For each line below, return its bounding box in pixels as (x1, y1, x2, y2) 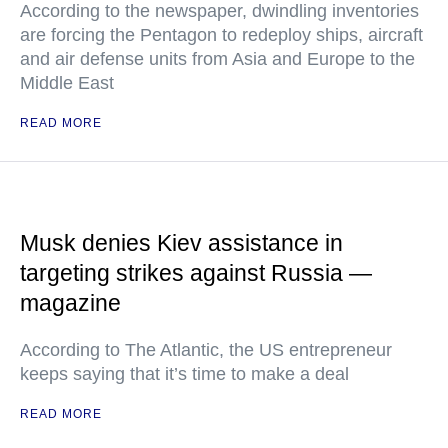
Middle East (20, 73, 114, 93)
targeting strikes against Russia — (20, 260, 372, 286)
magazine (20, 290, 121, 316)
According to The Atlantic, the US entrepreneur (20, 340, 392, 360)
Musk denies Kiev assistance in (20, 230, 343, 256)
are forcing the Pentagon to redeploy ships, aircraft (20, 25, 423, 45)
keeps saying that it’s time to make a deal (20, 364, 349, 384)
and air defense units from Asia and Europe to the (20, 49, 415, 69)
